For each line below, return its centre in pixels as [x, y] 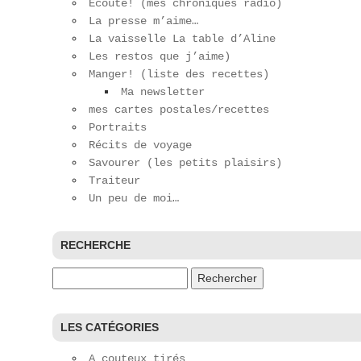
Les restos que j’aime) [160, 56]
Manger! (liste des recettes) [179, 74]
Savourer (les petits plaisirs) [185, 163]
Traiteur [114, 180]
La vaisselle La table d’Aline [182, 39]
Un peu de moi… [134, 198]
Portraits [118, 127]
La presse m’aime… [143, 21]
